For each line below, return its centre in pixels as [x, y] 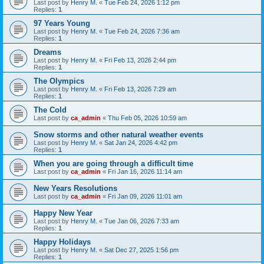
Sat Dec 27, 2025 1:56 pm [141, 250]
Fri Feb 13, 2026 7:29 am [140, 89]
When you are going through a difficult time [113, 164]
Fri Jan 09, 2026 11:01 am [145, 196]
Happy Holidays [62, 242]
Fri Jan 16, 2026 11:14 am [145, 171]
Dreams [47, 52]
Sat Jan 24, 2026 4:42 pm [141, 143]
